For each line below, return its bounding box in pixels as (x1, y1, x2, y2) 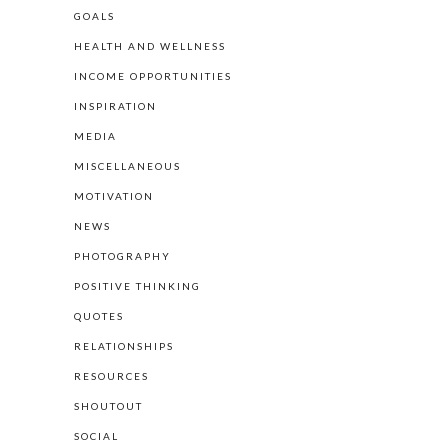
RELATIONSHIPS (74, 340, 174, 353)
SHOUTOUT (74, 400, 143, 413)
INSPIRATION (74, 100, 157, 113)
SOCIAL (74, 430, 119, 443)
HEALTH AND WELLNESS (74, 40, 226, 53)
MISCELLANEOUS (74, 160, 181, 173)
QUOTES (74, 310, 124, 323)
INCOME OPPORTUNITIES (74, 70, 232, 83)
